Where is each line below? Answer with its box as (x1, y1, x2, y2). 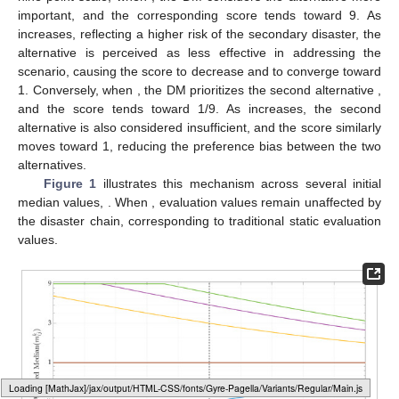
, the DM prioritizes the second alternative (136, 83, 378, 98)
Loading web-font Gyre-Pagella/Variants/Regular (9, 381, 209, 395)
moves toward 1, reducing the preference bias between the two (18, 139, 381, 154)
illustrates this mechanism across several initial (96, 176, 382, 191)
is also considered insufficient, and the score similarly (80, 120, 381, 135)
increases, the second (248, 102, 381, 117)
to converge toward (272, 64, 382, 79)
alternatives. (18, 158, 86, 173)
